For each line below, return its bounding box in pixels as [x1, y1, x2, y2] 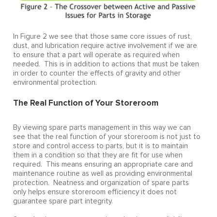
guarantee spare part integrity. [13, 197, 113, 205]
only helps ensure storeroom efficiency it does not [13, 188, 177, 196]
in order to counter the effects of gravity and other [13, 69, 181, 77]
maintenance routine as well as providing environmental [13, 170, 192, 177]
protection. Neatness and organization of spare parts [13, 179, 189, 186]
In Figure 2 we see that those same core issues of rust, [13, 32, 192, 40]
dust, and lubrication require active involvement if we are [13, 42, 197, 49]
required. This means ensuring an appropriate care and [13, 160, 193, 168]
